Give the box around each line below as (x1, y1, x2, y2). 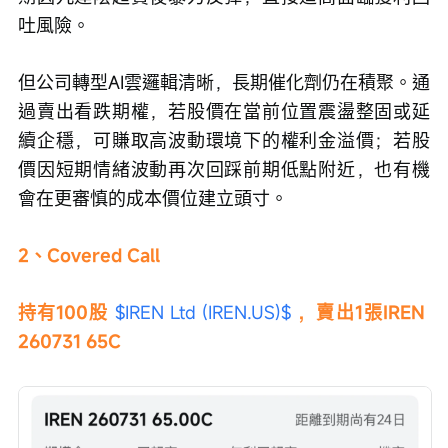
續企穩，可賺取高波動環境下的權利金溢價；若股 (18, 128, 430, 153)
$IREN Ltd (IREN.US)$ (114, 300, 292, 325)
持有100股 (18, 300, 115, 325)
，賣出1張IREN (297, 300, 431, 325)
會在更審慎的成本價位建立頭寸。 (18, 186, 288, 211)
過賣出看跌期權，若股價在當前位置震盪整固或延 (18, 99, 430, 124)
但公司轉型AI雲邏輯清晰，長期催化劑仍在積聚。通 (18, 70, 430, 95)
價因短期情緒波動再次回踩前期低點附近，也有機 (18, 157, 430, 182)
